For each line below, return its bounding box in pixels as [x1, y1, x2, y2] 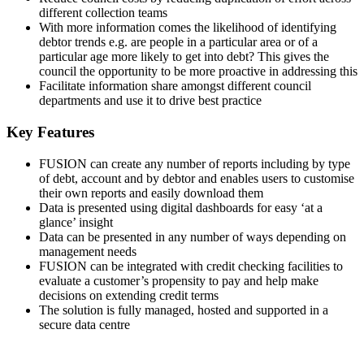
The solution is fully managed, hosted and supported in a [39, 302, 328, 317]
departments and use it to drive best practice [39, 93, 262, 108]
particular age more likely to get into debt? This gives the [39, 50, 329, 64]
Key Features [6, 123, 94, 141]
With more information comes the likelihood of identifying [39, 20, 336, 35]
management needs [39, 244, 136, 258]
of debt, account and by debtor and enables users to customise [39, 171, 354, 185]
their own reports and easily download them [39, 185, 263, 200]
